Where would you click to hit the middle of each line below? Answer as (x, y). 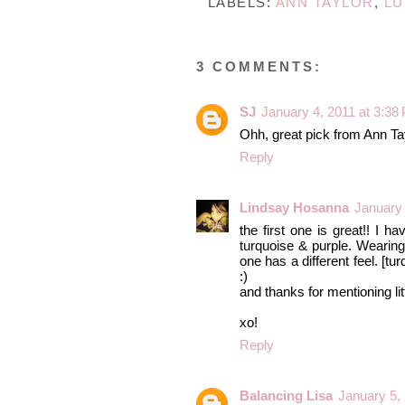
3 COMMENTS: (259, 66)
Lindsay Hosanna (294, 207)
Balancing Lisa (286, 396)
